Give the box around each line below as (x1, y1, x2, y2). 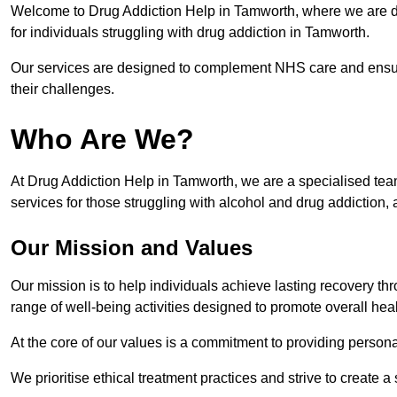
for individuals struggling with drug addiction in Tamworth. (11, 25, 370, 41)
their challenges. (11, 82, 114, 97)
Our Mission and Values (11, 236, 253, 261)
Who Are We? (11, 123, 194, 156)
